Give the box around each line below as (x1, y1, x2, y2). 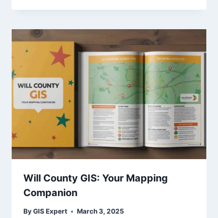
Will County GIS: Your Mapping (23, 172, 168, 184)
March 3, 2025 (77, 207, 125, 216)
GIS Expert (33, 207, 68, 216)
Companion (23, 186, 77, 199)
